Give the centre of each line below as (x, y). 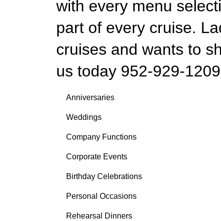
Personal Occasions (102, 196)
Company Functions (102, 137)
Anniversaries (91, 97)
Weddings (84, 117)
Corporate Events (97, 156)
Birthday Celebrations (104, 176)
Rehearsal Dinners (99, 216)
